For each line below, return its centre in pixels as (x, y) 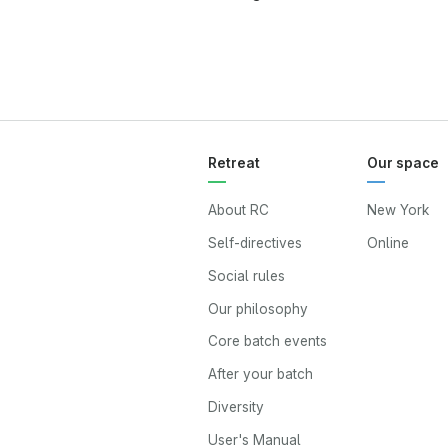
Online (387, 243)
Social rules (246, 275)
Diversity (236, 407)
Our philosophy (258, 308)
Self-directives (255, 243)
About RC (238, 210)
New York (397, 210)
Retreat (234, 162)
